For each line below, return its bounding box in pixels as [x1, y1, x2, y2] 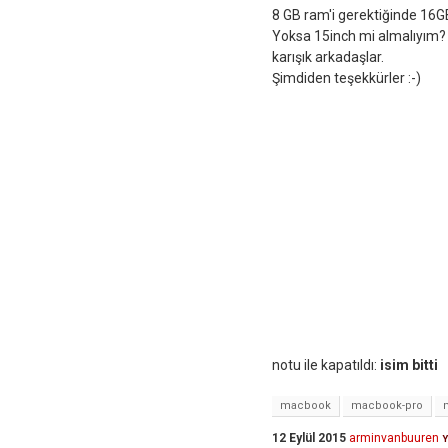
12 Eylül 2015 [272, 431, 346, 446]
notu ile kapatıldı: [272, 357, 380, 374]
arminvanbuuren [349, 431, 439, 446]
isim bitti [380, 357, 438, 374]
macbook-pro [351, 399, 423, 413]
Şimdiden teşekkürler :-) [272, 70, 421, 87]
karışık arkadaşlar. [272, 49, 384, 66]
